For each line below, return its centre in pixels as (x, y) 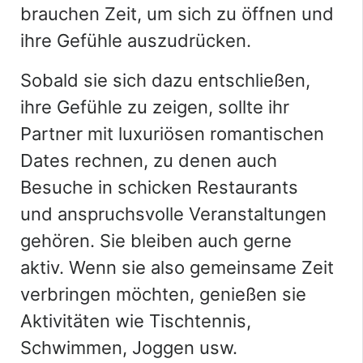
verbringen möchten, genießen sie (163, 294)
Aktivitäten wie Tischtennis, (136, 320)
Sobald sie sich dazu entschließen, (165, 80)
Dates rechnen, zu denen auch (149, 160)
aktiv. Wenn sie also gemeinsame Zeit (177, 267)
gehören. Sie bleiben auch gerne (156, 240)
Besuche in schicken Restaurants (159, 187)
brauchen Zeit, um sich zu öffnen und (177, 13)
